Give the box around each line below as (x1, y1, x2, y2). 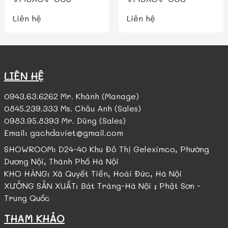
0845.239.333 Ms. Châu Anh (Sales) (4, 103, 141, 113)
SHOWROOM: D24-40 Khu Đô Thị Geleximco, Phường (4, 144, 209, 154)
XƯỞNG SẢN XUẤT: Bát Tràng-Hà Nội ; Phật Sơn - (4, 180, 201, 191)
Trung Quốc (4, 192, 50, 203)
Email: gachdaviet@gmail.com (4, 127, 123, 138)
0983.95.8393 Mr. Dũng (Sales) (4, 115, 126, 126)
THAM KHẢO (4, 212, 65, 225)
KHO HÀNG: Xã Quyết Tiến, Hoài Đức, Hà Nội (4, 168, 182, 179)
